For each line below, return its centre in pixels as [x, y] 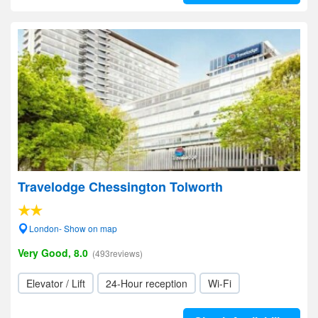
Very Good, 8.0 [53, 253]
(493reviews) [117, 253]
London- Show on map [73, 228]
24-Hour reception [147, 283]
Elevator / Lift [56, 283]
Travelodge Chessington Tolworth [120, 187]
